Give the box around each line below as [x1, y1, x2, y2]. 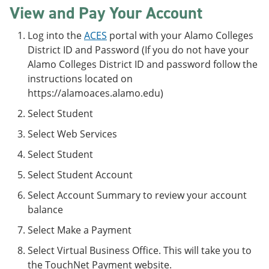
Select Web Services [28, 127, 117, 141]
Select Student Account [28, 168, 133, 181]
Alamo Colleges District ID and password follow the [28, 58, 258, 71]
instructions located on [28, 72, 133, 85]
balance [28, 203, 63, 216]
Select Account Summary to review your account [28, 189, 247, 202]
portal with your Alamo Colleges [107, 29, 253, 42]
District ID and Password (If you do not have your [28, 43, 249, 56]
